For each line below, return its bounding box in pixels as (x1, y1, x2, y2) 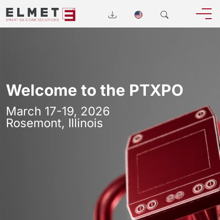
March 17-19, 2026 (6, 104, 113, 118)
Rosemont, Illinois (6, 116, 103, 130)
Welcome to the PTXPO (6, 81, 183, 100)
